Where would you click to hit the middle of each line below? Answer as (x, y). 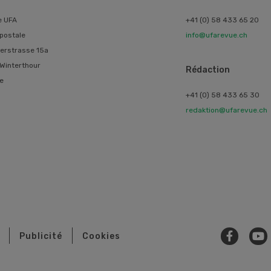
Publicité (41, 236)
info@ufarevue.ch (216, 35)
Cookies (101, 236)
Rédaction (207, 70)
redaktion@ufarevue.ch (226, 110)
